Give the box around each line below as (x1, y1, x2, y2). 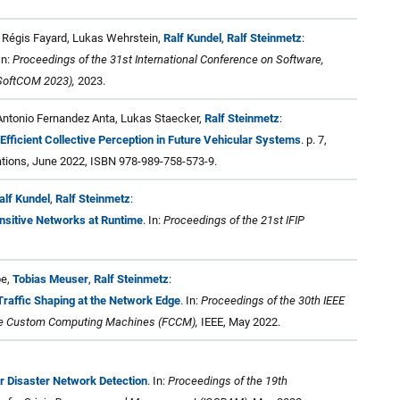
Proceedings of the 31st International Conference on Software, (12, 52, 324, 66)
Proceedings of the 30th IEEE (201, 293, 345, 307)
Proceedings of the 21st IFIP (163, 212, 304, 227)
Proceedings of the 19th (168, 373, 287, 387)
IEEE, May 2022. (198, 314, 280, 329)
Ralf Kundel (163, 30, 221, 45)
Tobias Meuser (12, 271, 88, 286)
